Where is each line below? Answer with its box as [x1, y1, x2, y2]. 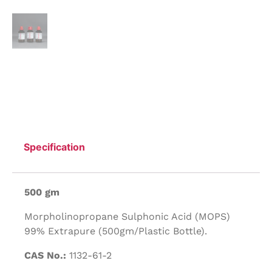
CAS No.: [24, 250, 66, 262]
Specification [24, 140, 86, 153]
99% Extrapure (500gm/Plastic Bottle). [24, 225, 207, 237]
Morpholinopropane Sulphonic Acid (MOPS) [24, 211, 230, 223]
